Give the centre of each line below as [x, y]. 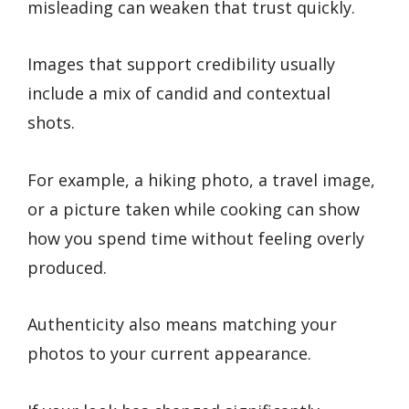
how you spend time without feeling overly [196, 238]
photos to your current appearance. [169, 354]
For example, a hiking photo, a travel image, [201, 179]
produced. [67, 267]
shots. [51, 123]
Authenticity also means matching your [182, 325]
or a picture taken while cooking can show [194, 209]
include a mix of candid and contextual [179, 94]
